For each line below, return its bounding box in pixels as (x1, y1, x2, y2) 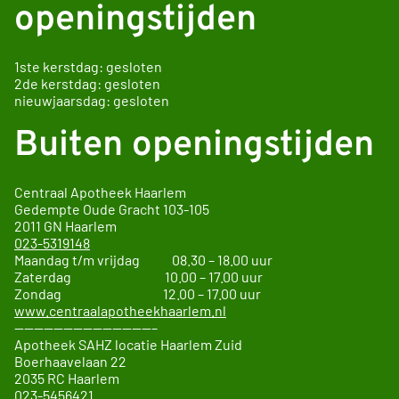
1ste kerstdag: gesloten (14, 57, 162, 75)
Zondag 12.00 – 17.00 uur (14, 284, 261, 302)
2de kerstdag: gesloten (14, 74, 160, 92)
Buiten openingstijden (14, 123, 374, 168)
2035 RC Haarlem (14, 369, 119, 387)
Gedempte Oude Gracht (14, 199, 160, 217)
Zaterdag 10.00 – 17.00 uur (14, 267, 263, 285)
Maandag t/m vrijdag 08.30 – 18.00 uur (14, 250, 273, 268)
